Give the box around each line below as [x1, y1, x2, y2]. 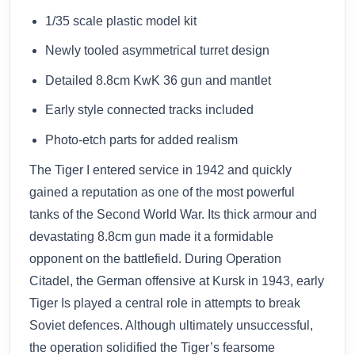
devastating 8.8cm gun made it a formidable [29, 229, 273, 243]
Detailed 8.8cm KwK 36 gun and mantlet [45, 73, 271, 87]
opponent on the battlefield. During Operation [29, 251, 281, 265]
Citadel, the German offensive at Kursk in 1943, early [29, 273, 324, 288]
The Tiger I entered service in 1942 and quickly [29, 162, 292, 177]
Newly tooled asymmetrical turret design [45, 44, 269, 58]
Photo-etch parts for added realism [45, 133, 238, 147]
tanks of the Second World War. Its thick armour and [29, 207, 317, 221]
